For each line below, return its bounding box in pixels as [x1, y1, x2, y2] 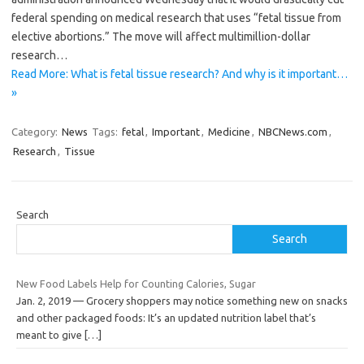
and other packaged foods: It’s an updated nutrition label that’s [16, 312, 316, 324]
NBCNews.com [258, 126, 327, 138]
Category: [11, 126, 60, 138]
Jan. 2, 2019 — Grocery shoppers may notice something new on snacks [16, 295, 348, 307]
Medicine [208, 126, 250, 138]
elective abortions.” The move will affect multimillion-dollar [11, 30, 310, 44]
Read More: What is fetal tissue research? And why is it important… [11, 67, 348, 81]
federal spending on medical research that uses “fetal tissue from [11, 11, 341, 25]
